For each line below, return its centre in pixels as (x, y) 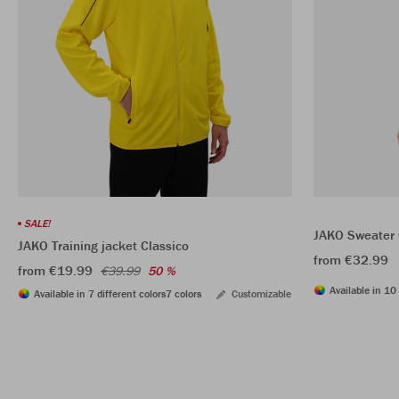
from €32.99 (351, 259)
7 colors (183, 293)
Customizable (261, 293)
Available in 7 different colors (100, 293)
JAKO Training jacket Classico (103, 245)
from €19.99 (55, 270)
